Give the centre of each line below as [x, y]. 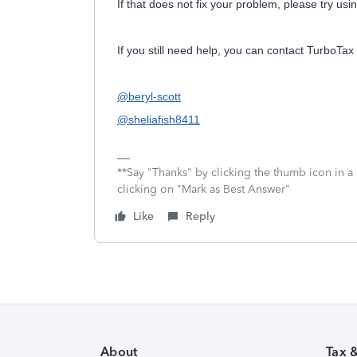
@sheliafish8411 [159, 120]
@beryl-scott [149, 96]
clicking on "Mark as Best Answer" [204, 189]
